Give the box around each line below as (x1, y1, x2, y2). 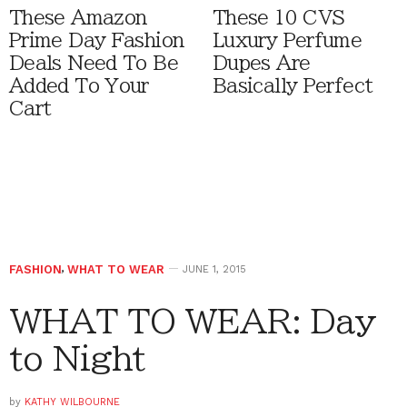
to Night (9, 342, 146, 375)
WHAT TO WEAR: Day (9, 304, 376, 338)
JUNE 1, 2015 (183, 263, 246, 276)
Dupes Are (213, 54, 311, 74)
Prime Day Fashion (9, 31, 184, 51)
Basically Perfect (213, 76, 373, 96)
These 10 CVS (213, 8, 345, 28)
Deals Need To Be (9, 54, 178, 74)
